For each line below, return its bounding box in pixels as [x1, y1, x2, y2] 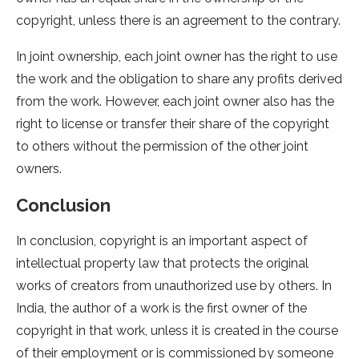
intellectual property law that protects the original [16, 256, 309, 272]
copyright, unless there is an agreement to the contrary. [16, 13, 341, 29]
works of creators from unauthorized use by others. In [16, 278, 332, 294]
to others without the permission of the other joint [16, 139, 309, 155]
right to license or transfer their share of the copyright [16, 116, 329, 132]
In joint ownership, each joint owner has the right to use [16, 49, 337, 65]
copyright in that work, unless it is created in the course [16, 323, 338, 339]
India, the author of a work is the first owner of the [16, 301, 307, 317]
